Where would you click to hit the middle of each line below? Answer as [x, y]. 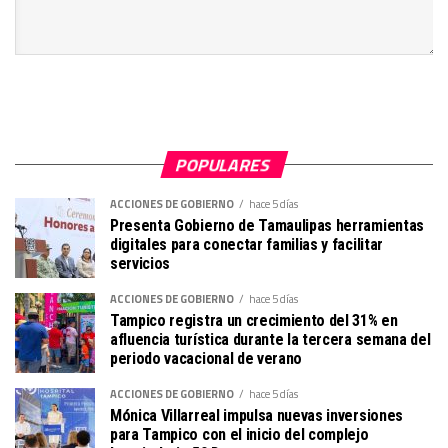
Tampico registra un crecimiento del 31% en [254, 321]
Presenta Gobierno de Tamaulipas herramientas [267, 226]
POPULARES [224, 165]
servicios [140, 264]
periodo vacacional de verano [206, 359]
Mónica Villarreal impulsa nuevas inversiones [256, 416]
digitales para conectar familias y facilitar [246, 245]
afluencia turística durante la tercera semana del [270, 340]
